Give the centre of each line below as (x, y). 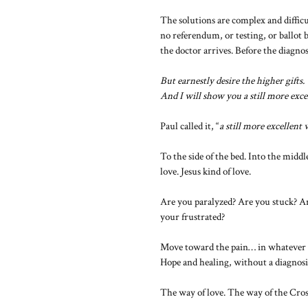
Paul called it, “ (190, 126)
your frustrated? (192, 217)
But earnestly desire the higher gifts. (232, 81)
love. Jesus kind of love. (206, 172)
